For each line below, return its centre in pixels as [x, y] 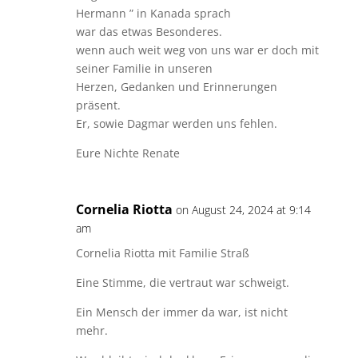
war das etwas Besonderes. [149, 32]
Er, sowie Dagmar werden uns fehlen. [176, 123]
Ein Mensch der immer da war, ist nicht [181, 312]
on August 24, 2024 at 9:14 [243, 210]
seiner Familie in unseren [144, 68]
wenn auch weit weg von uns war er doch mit [197, 50]
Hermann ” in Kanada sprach [153, 13]
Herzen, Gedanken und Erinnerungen [176, 87]
